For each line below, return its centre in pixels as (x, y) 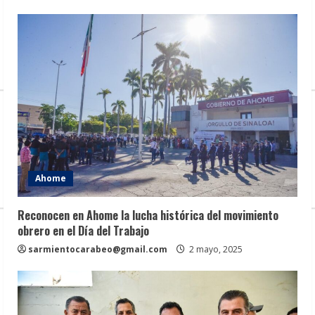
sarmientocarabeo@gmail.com (98, 249)
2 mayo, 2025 (215, 249)
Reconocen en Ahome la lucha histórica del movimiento (148, 215)
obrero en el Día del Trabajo (83, 230)
